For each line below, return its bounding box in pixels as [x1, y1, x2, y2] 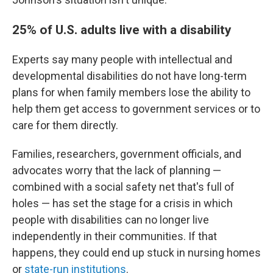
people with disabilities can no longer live [12, 213, 209, 226]
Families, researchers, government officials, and [12, 147, 241, 160]
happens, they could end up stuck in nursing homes [12, 246, 261, 259]
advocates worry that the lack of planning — [12, 164, 221, 177]
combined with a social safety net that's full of [12, 180, 235, 193]
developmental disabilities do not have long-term [12, 69, 247, 82]
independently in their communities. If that [12, 230, 217, 243]
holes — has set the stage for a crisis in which [12, 197, 233, 210]
